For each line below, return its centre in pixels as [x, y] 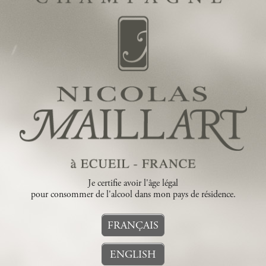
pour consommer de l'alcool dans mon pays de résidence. [133, 195]
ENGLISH [133, 255]
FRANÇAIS [133, 226]
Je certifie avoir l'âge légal [133, 184]
